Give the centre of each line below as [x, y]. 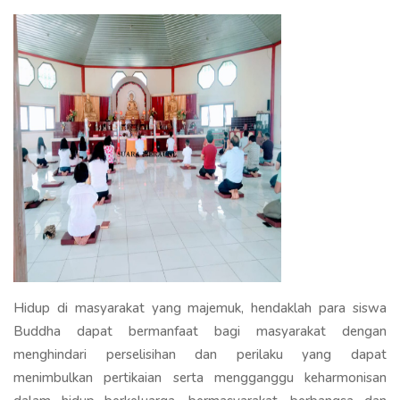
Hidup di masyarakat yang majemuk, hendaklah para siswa [200, 308]
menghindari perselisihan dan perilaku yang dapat [200, 354]
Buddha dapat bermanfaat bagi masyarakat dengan [200, 331]
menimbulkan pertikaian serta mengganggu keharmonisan [200, 377]
